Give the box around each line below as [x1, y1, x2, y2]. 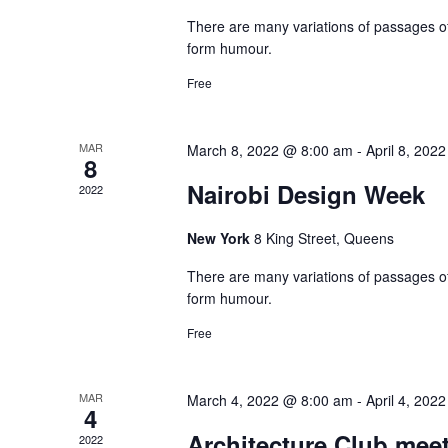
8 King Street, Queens [254, 228, 395, 248]
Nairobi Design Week [187, 177, 426, 211]
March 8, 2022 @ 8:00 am [187, 140, 354, 160]
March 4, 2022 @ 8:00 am [187, 390, 354, 410]
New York [187, 228, 255, 248]
